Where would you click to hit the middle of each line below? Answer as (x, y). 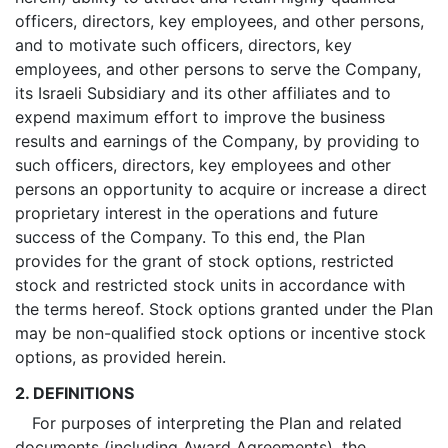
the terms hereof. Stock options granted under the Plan (224, 309)
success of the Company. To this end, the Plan (190, 237)
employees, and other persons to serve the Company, (218, 69)
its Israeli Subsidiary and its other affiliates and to (203, 93)
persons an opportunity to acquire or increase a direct (221, 189)
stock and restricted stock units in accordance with (210, 285)
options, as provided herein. (120, 357)
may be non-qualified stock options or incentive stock (220, 333)
